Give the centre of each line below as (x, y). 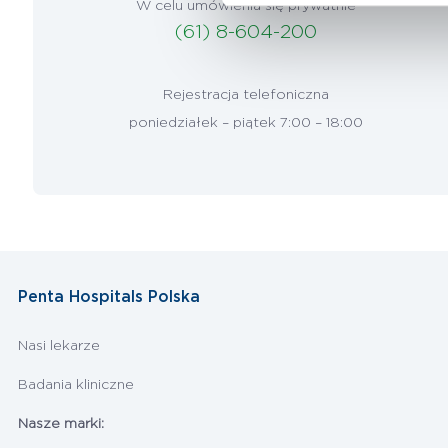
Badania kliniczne (75, 385)
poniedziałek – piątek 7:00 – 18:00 (246, 122)
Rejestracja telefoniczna (246, 94)
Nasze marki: (60, 424)
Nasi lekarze (58, 346)
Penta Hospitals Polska (108, 297)
